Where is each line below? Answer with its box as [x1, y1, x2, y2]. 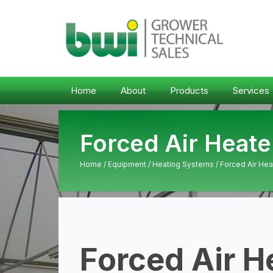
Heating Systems [152, 160, 214, 169]
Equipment [108, 160, 146, 169]
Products [170, 85, 208, 96]
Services [233, 85, 269, 96]
